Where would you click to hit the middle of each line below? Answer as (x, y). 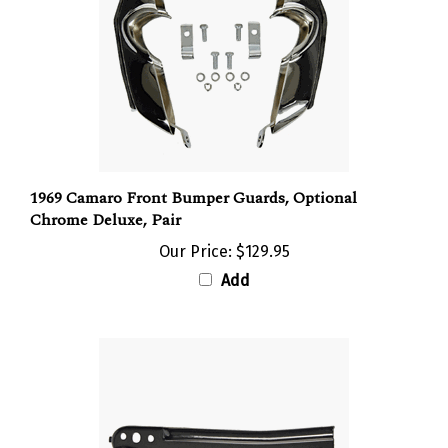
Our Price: (195, 234)
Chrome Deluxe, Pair (105, 202)
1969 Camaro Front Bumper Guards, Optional (193, 180)
